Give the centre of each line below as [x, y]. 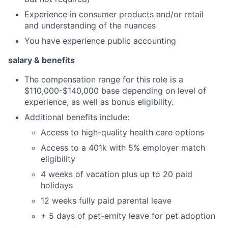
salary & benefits [41, 60]
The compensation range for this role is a [104, 79]
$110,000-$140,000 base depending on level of [115, 90]
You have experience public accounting [100, 40]
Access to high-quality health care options [122, 132]
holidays [57, 185]
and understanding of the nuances [90, 25]
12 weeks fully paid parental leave [106, 200]
